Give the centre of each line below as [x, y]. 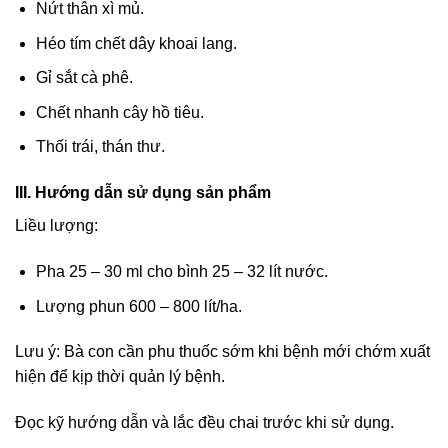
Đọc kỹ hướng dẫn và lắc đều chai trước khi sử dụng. [204, 423]
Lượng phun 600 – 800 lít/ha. [138, 306]
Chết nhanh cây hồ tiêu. [119, 112]
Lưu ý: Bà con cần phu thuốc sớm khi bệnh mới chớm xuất [222, 352]
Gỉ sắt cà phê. [84, 78]
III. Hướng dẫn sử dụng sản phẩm [145, 193]
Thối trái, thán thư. [100, 147]
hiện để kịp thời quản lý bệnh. [120, 377]
